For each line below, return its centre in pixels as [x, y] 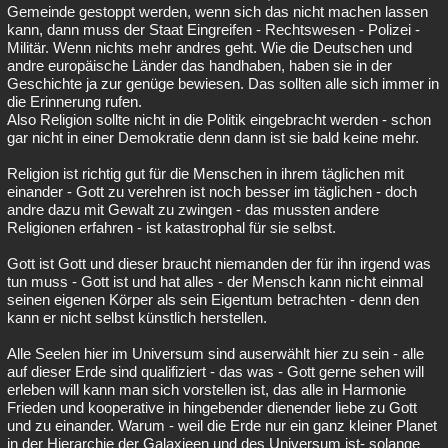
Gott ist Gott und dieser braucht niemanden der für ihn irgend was [219, 263]
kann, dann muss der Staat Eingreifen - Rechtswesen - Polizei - [213, 29]
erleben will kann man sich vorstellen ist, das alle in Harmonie [206, 389]
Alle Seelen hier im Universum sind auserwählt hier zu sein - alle [215, 353]
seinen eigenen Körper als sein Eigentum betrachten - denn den [213, 299]
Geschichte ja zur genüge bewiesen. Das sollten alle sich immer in [223, 83]
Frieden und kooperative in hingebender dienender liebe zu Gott [212, 407]
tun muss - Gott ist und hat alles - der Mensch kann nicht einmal [215, 281]
